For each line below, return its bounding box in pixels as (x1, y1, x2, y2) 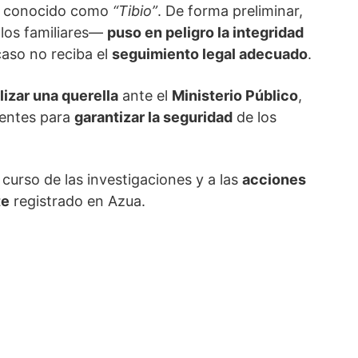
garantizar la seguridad (74, 109, 233, 126)
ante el (118, 87, 172, 105)
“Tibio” (113, 2, 157, 20)
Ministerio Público (172, 87, 298, 105)
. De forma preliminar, (157, 2, 303, 20)
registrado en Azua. (10, 193, 145, 210)
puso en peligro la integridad (107, 24, 304, 42)
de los (233, 109, 276, 126)
